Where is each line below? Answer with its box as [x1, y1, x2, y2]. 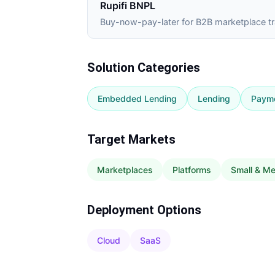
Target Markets [87, 132, 176, 147]
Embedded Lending [98, 93, 177, 104]
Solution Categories [87, 60, 200, 75]
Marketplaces [97, 165, 153, 175]
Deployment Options [87, 203, 201, 217]
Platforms [172, 165, 211, 175]
